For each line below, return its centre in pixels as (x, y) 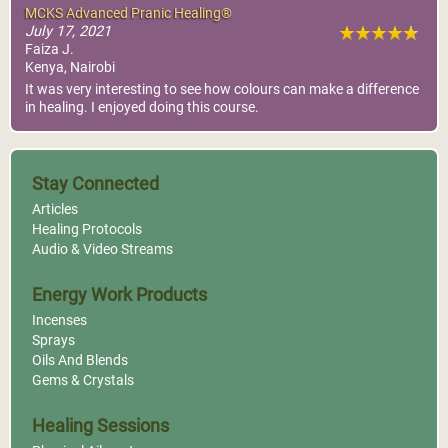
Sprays (53, 341)
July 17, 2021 (68, 32)
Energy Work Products (119, 294)
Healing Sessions (100, 425)
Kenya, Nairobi (70, 68)
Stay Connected (95, 183)
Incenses (59, 321)
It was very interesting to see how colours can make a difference (222, 89)
